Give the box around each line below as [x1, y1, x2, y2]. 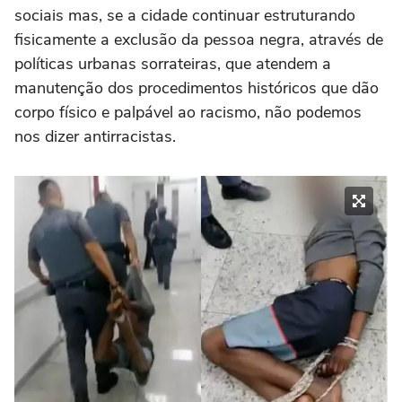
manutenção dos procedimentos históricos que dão [14, 77, 379, 99]
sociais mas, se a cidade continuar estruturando [14, 4, 355, 26]
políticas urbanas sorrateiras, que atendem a [14, 53, 331, 74]
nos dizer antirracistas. [14, 126, 176, 147]
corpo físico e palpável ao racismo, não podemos [14, 101, 362, 123]
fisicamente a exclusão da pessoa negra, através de [14, 29, 383, 50]
